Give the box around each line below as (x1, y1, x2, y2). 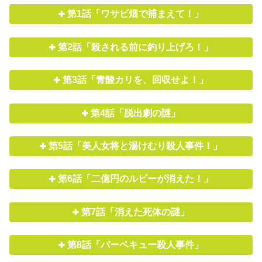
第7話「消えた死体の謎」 (81, 206, 190, 217)
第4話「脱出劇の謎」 (91, 108, 181, 118)
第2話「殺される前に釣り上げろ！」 (58, 42, 213, 52)
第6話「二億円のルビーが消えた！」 (58, 174, 213, 184)
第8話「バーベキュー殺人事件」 (67, 240, 204, 250)
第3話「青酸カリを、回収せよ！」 (63, 75, 209, 85)
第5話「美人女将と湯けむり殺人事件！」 (49, 141, 223, 151)
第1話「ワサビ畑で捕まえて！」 (67, 9, 204, 19)
